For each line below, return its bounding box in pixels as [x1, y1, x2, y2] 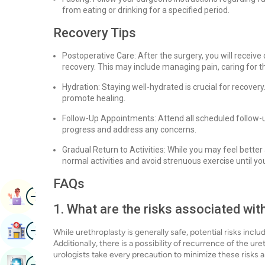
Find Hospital [26, 225, 83, 236]
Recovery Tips [53, 25, 136, 40]
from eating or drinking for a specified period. [62, 5, 230, 15]
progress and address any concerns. [62, 125, 196, 134]
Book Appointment [26, 190, 109, 202]
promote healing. [62, 93, 125, 103]
